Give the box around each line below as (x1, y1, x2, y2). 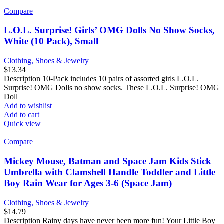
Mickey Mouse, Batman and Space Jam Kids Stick (4, 155, 211, 166)
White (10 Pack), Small (4, 36, 98, 47)
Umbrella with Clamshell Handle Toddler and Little (4, 166, 215, 177)
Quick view (4, 119, 41, 128)
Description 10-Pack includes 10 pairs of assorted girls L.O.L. (4, 74, 199, 83)
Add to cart (4, 110, 39, 119)
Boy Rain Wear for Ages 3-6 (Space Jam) (4, 177, 172, 188)
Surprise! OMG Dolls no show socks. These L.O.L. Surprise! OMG (4, 83, 219, 92)
